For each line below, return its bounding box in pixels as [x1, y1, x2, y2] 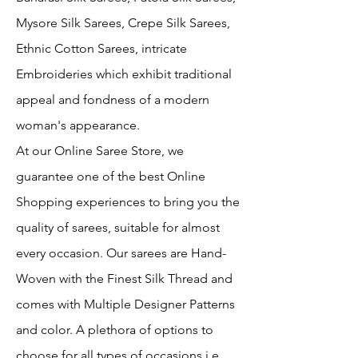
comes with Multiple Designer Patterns [16, 296, 235, 312]
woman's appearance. [16, 117, 140, 133]
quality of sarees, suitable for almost [16, 219, 220, 235]
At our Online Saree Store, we [16, 142, 184, 158]
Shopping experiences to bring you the [16, 193, 240, 209]
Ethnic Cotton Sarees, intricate [16, 40, 187, 56]
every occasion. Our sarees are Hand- [16, 245, 226, 261]
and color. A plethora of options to [16, 321, 213, 337]
